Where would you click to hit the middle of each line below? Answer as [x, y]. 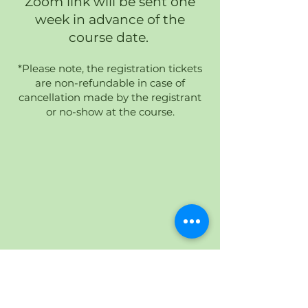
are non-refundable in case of [110, 83]
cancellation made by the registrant [110, 97]
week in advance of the [110, 20]
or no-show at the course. [110, 112]
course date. [110, 37]
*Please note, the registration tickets [110, 68]
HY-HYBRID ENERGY [98, 288]
